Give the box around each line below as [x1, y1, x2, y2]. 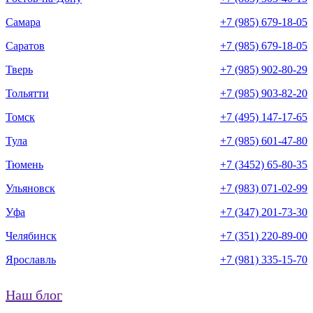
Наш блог [6, 286, 62, 303]
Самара [6, 15, 41, 28]
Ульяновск [6, 182, 55, 194]
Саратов [6, 39, 45, 52]
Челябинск [6, 229, 57, 242]
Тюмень [6, 158, 43, 170]
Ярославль [6, 253, 56, 265]
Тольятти [6, 87, 49, 99]
